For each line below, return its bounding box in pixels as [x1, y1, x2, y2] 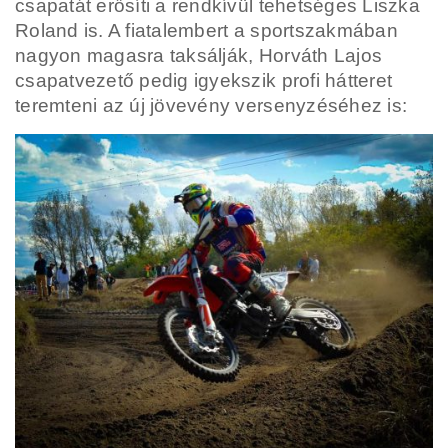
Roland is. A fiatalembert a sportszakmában [15, 19, 398, 41]
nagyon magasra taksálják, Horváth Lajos [15, 44, 383, 66]
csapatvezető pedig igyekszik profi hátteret [15, 69, 393, 91]
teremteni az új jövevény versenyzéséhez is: [15, 94, 408, 116]
